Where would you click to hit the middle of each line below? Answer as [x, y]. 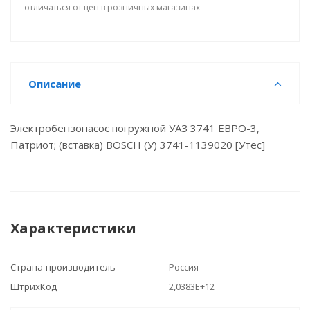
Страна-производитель [63, 267]
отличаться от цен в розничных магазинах [112, 7]
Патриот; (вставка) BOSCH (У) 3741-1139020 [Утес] [138, 145]
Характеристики [73, 228]
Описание [55, 84]
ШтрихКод [34, 286]
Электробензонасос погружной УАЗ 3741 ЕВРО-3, [135, 128]
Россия [184, 267]
